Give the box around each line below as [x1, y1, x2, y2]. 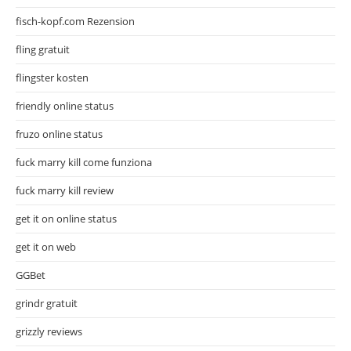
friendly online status [16, 98, 114, 113]
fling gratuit [16, 42, 70, 56]
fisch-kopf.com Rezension [16, 13, 135, 28]
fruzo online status [16, 126, 103, 141]
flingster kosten [16, 70, 89, 85]
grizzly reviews [16, 324, 82, 338]
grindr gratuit [16, 295, 78, 310]
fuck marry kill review [16, 183, 114, 197]
